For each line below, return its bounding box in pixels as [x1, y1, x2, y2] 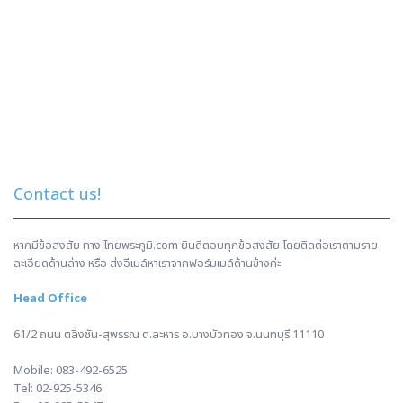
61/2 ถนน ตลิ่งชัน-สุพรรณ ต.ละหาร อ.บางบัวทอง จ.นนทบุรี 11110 [13, 326, 324, 344]
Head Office [13, 290, 87, 308]
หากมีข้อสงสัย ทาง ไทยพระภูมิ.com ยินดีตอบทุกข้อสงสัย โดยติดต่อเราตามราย [13, 236, 378, 255]
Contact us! [13, 183, 101, 207]
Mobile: [13, 362, 53, 380]
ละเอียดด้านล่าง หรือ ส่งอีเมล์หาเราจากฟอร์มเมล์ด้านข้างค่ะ [13, 254, 281, 273]
